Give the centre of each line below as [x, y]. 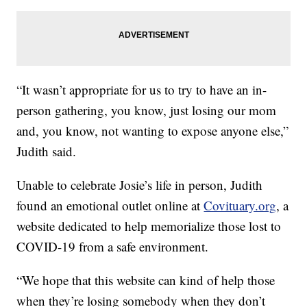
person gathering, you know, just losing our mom [147, 110]
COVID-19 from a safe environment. [113, 246]
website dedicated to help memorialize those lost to [149, 225]
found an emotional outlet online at [110, 205]
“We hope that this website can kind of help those [146, 280]
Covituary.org [240, 205]
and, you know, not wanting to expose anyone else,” [153, 130]
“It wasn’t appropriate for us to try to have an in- [142, 89]
